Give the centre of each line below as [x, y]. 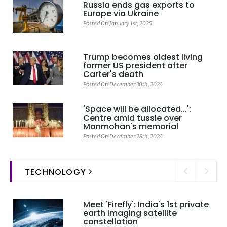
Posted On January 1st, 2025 [117, 23]
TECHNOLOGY [57, 172]
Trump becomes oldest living [143, 57]
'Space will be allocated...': [137, 109]
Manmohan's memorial [130, 126]
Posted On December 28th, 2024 [123, 136]
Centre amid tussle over [132, 118]
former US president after [135, 65]
